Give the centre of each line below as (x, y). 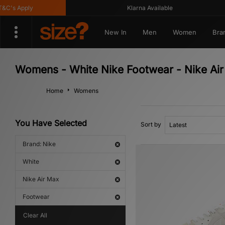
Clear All (35, 215)
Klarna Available (138, 8)
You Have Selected (51, 123)
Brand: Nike (39, 144)
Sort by (151, 124)
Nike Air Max (41, 179)
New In (115, 32)
